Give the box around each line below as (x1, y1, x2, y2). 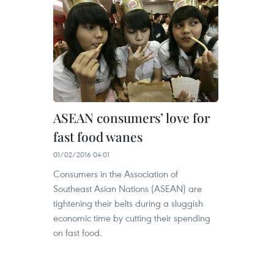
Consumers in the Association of (53, 168, 178, 180)
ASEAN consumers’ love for (53, 109, 210, 126)
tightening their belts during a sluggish (53, 197, 203, 209)
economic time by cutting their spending (53, 212, 210, 224)
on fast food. (53, 226, 102, 239)
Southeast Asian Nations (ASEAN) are (53, 182, 202, 194)
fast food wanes (53, 128, 143, 145)
